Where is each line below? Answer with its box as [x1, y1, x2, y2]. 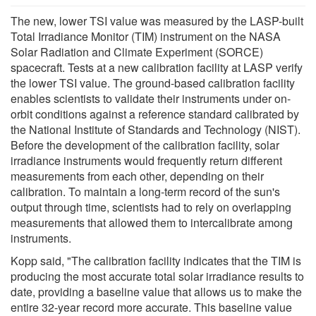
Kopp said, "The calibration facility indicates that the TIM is [11, 252, 301, 269]
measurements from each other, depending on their [11, 167, 264, 184]
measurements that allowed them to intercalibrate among [11, 214, 293, 231]
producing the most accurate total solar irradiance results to [11, 267, 304, 284]
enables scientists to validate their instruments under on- [11, 90, 291, 107]
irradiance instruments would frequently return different [11, 152, 282, 169]
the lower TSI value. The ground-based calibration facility [11, 74, 295, 91]
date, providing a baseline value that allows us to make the [11, 283, 302, 300]
